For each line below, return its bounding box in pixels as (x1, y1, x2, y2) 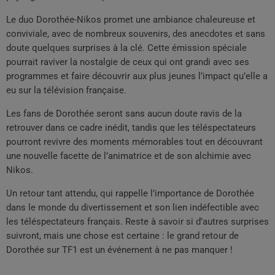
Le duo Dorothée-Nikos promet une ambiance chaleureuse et (6, 14, 255, 25)
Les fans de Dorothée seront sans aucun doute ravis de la (6, 107, 242, 119)
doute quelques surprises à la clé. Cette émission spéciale (6, 42, 247, 53)
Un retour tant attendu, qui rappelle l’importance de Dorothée (6, 187, 254, 199)
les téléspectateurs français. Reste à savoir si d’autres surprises (6, 215, 269, 227)
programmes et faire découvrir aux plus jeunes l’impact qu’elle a (6, 70, 268, 82)
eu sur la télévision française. (6, 84, 126, 96)
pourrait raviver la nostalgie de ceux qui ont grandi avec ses (6, 56, 249, 68)
